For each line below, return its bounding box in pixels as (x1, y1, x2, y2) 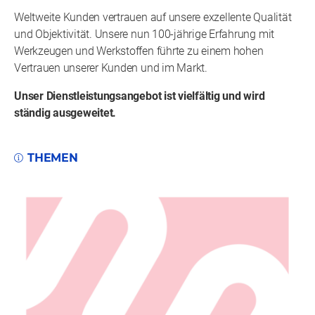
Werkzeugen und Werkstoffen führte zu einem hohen (14, 44, 264, 58)
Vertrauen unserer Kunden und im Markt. (14, 61, 207, 75)
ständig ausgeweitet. (14, 106, 117, 120)
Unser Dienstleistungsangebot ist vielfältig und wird (14, 89, 265, 103)
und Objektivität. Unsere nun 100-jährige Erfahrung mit (14, 27, 275, 41)
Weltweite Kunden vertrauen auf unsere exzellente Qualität (14, 11, 292, 25)
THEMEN (27, 151, 78, 165)
